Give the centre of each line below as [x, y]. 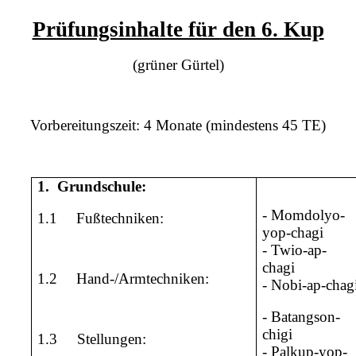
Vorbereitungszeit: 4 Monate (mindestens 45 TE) [178, 125]
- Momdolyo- [304, 215]
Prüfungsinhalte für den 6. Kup [178, 29]
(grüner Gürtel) [178, 64]
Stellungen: [112, 339]
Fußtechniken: [120, 218]
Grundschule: [102, 186]
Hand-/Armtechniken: [143, 278]
